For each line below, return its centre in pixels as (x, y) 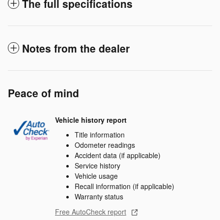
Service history (97, 165)
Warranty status (99, 196)
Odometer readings (105, 145)
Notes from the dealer (76, 48)
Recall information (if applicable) (124, 186)
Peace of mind (43, 93)
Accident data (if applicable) (118, 155)
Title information (100, 134)
